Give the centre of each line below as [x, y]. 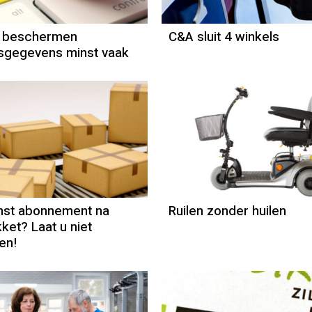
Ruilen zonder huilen [228, 211]
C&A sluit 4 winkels [224, 37]
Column [252, 145]
